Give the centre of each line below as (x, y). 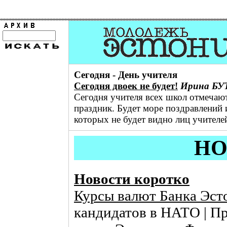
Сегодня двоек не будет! (126, 86)
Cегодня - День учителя (126, 75)
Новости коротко (132, 179)
